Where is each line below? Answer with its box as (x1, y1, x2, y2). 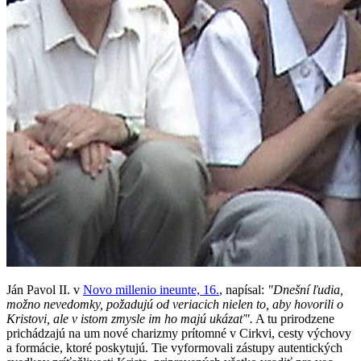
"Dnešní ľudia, (268, 283, 343, 297)
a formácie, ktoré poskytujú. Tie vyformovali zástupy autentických (6, 341, 342, 355)
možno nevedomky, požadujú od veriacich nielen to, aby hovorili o (6, 297, 343, 312)
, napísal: (219, 283, 268, 297)
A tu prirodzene (253, 312, 334, 326)
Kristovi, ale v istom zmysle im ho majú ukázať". (6, 312, 253, 326)
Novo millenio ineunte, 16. (83, 283, 219, 297)
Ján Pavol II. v (6, 283, 83, 297)
